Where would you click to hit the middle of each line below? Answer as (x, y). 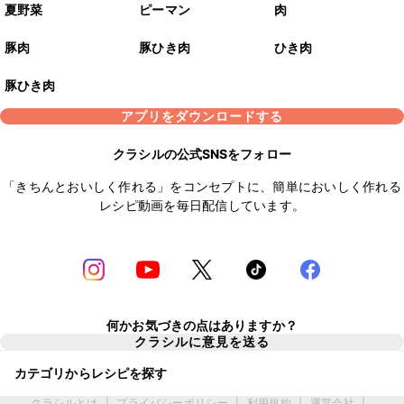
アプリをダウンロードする (202, 116)
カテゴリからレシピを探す (91, 372)
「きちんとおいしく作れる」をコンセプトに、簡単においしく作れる (202, 187)
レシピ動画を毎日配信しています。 (202, 206)
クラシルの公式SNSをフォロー (202, 154)
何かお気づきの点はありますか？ (202, 325)
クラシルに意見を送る (202, 341)
